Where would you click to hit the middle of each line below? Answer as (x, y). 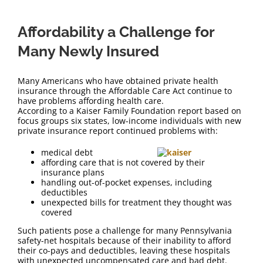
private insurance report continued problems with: (118, 131)
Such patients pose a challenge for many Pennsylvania (125, 230)
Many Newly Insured (88, 51)
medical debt (67, 152)
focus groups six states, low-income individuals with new (129, 121)
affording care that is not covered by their (123, 162)
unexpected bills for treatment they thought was (136, 202)
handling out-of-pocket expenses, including (127, 182)
